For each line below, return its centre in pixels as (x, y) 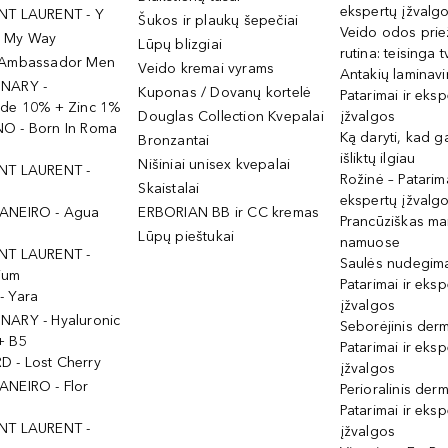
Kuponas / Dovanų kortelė (225, 92)
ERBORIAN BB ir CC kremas (229, 212)
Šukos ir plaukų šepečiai (218, 20)
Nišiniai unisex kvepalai (214, 164)
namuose (369, 242)
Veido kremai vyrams (206, 68)
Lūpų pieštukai (186, 236)
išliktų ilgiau (377, 158)
